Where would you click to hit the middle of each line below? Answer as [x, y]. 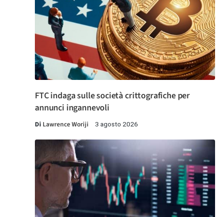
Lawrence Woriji [66, 124]
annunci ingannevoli [72, 108]
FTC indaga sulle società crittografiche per [113, 96]
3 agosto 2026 [116, 124]
